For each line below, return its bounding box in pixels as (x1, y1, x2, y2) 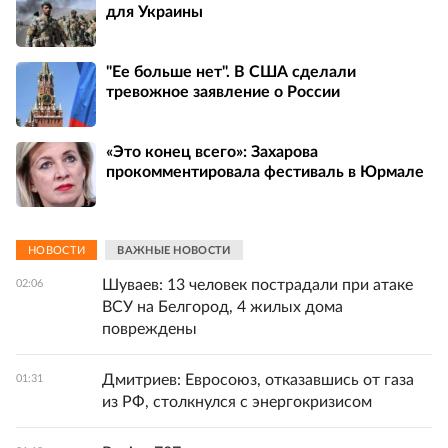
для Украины (106, 3, 203, 20)
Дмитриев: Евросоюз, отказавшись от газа (102, 372, 414, 388)
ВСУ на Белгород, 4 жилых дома (102, 299, 343, 315)
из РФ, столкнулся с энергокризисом (102, 394, 372, 410)
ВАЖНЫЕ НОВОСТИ (117, 244, 231, 256)
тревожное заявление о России (106, 83, 340, 100)
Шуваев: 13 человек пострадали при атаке (102, 277, 413, 293)
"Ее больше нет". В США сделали (106, 63, 356, 80)
